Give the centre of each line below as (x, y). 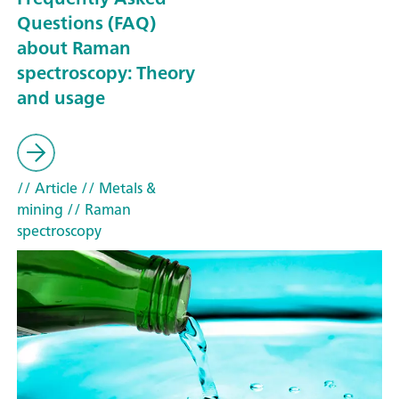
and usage (61, 97)
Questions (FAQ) (86, 22)
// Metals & (117, 188)
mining (40, 210)
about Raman (74, 47)
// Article (47, 188)
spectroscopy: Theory (106, 72)
